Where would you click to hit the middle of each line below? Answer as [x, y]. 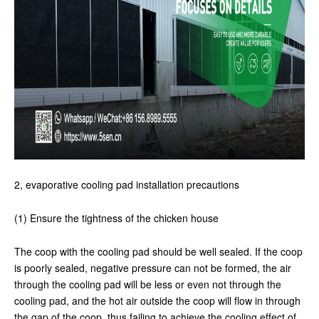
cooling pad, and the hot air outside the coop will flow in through [157, 300]
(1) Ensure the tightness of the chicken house [116, 218]
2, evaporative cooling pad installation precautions [127, 184]
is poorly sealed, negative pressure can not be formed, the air [153, 268]
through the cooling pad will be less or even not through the [148, 284]
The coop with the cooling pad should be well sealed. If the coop [158, 251]
